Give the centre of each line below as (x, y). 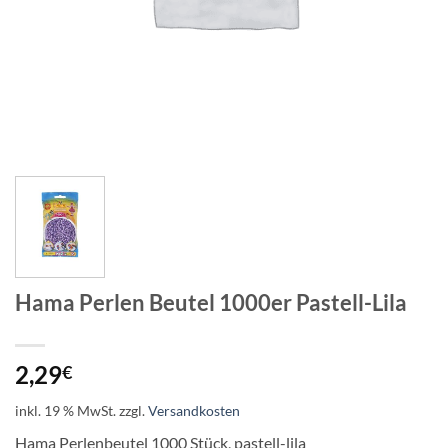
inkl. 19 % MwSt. (65, 411)
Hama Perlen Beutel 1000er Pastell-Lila (211, 303)
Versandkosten (194, 411)
